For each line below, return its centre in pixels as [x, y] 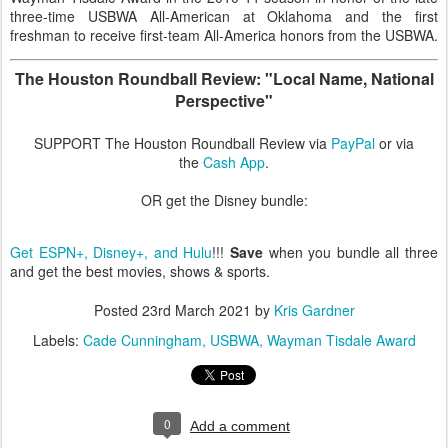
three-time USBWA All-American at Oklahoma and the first [224, 16]
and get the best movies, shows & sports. [140, 271]
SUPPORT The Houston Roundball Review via [182, 143]
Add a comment [240, 426]
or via [394, 143]
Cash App [234, 162]
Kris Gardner [314, 310]
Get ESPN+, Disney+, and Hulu [111, 252]
